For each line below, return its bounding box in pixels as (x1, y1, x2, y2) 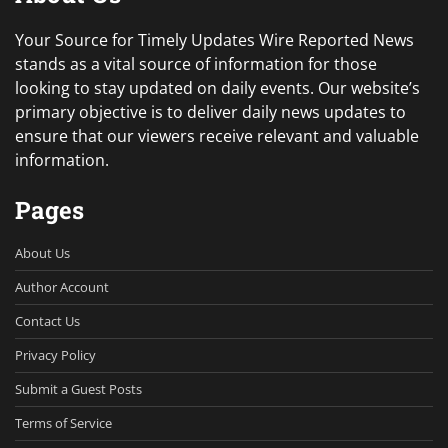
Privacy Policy (15, 346, 96, 365)
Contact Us (15, 312, 80, 331)
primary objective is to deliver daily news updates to (15, 101, 406, 124)
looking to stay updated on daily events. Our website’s (15, 77, 420, 100)
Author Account (15, 278, 109, 297)
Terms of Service (15, 414, 112, 433)
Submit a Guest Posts (15, 380, 142, 399)
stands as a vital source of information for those (15, 53, 377, 76)
